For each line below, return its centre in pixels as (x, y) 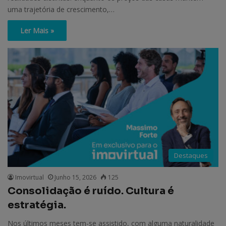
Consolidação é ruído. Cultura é (91, 191)
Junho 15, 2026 (75, 177)
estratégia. (37, 205)
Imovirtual (30, 177)
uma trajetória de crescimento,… (61, 9)
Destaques (191, 155)
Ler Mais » (37, 30)
